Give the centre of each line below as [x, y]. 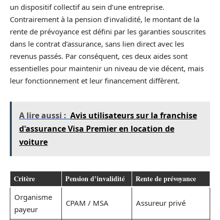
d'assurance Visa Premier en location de [97, 128]
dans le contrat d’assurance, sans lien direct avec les [97, 43]
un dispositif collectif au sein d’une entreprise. [87, 7]
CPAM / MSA [87, 203]
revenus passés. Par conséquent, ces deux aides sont [99, 56]
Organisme [33, 197]
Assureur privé [161, 203]
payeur [26, 209]
